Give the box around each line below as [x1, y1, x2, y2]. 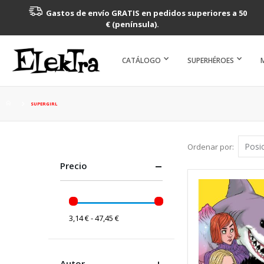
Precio [60, 160, 87, 172]
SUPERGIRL [31, 101, 57, 107]
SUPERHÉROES [187, 55, 234, 66]
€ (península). [105, 19, 159, 30]
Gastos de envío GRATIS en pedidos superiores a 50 [42, 7, 247, 18]
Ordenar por [187, 141, 232, 152]
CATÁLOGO [122, 55, 161, 66]
